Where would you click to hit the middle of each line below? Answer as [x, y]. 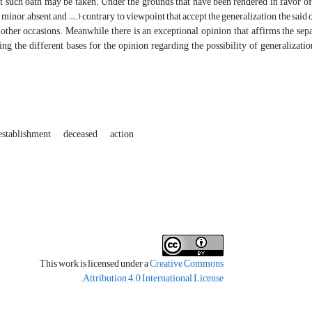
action [122, 134]
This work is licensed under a [94, 264]
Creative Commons [186, 264]
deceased [81, 134]
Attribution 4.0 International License [153, 279]
